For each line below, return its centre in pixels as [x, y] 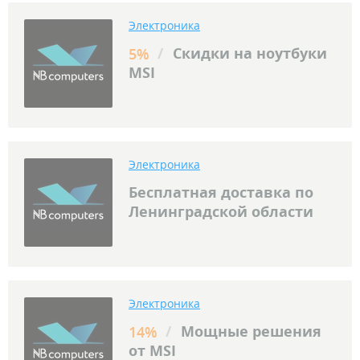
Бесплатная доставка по [221, 192]
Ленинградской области [221, 212]
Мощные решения [249, 331]
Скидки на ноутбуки [248, 53]
